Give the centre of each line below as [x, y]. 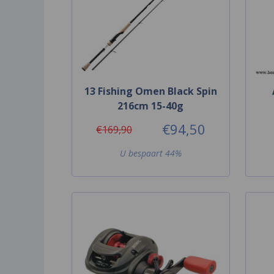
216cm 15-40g [151, 106]
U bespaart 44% [150, 154]
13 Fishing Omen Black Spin [150, 91]
